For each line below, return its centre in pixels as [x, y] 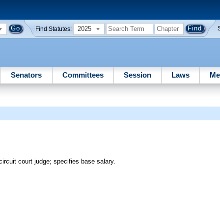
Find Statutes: [54, 29]
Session [137, 75]
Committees [83, 75]
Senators [27, 75]
